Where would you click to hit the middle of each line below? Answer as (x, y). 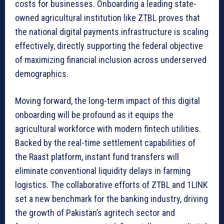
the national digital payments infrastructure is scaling (112, 32)
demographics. (42, 74)
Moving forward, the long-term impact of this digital (107, 101)
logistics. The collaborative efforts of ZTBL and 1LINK (111, 185)
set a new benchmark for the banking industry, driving (111, 199)
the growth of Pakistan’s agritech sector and (95, 213)
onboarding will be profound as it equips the (94, 115)
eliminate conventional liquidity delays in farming (103, 171)
